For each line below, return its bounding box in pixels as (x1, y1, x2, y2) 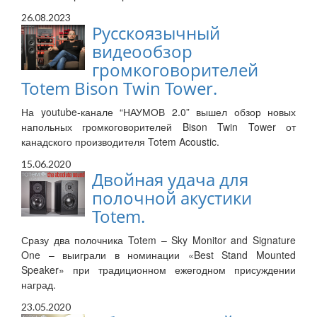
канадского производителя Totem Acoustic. (21, 134, 219, 149)
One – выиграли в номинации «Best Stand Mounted (21, 248, 296, 263)
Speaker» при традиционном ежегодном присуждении (21, 263, 296, 277)
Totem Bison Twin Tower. (21, 76, 217, 100)
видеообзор (92, 40, 192, 64)
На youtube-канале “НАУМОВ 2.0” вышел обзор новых (21, 105, 296, 120)
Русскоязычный (92, 21, 220, 45)
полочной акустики (92, 186, 252, 210)
